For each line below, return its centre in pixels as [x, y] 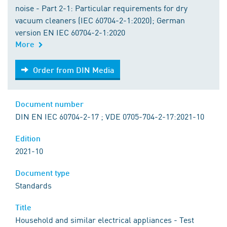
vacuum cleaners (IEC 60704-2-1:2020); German [100, 20]
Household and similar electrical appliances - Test [105, 220]
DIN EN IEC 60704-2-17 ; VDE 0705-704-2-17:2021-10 [110, 116]
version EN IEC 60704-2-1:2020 [70, 32]
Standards [33, 185]
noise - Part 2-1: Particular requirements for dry [101, 8]
